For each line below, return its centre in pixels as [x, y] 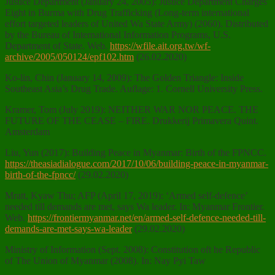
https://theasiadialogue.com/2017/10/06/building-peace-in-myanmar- [137, 164]
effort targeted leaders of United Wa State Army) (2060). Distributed [137, 24]
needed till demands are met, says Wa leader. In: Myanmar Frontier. [135, 207]
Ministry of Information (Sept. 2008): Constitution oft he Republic [133, 250]
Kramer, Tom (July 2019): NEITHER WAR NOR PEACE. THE [132, 110]
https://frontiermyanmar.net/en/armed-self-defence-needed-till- [147, 218]
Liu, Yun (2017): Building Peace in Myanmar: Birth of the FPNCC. [136, 153]
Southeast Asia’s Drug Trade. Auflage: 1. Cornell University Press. [134, 89]
